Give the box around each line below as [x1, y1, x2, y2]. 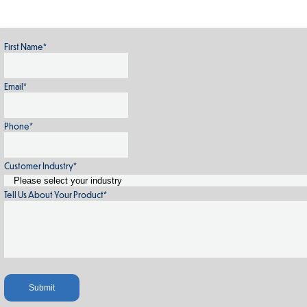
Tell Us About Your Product [4, 188, 104, 200]
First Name [4, 40, 44, 52]
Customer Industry [4, 160, 74, 171]
